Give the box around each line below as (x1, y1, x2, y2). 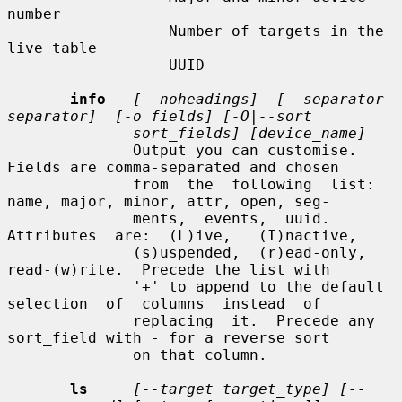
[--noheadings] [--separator (133, 90, 384, 108)
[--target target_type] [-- (133, 380, 366, 398)
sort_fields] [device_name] (133, 124, 366, 142)
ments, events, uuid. (7, 209, 133, 227)
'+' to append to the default (7, 277, 133, 295)
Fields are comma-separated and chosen (7, 158, 339, 176)
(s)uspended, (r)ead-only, (7, 243, 133, 261)
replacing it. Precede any (7, 311, 133, 329)
